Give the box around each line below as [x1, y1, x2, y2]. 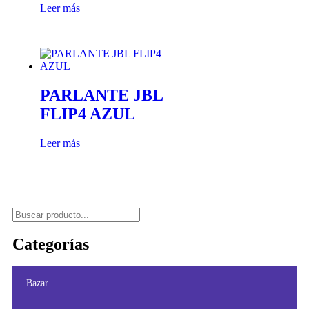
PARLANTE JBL [40, 86, 163, 104]
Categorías [12, 235, 89, 253]
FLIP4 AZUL [40, 104, 135, 123]
